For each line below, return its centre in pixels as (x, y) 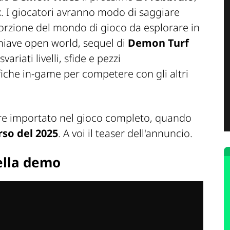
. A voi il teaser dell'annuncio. (125, 133)
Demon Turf (158, 43)
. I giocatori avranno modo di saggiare (90, 12)
